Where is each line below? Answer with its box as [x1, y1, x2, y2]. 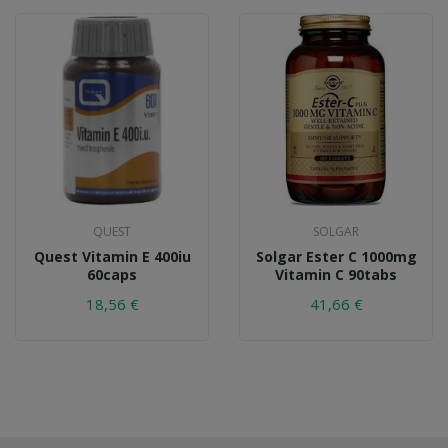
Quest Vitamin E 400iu [33, 246, 191, 266]
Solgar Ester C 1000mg [255, 246, 417, 266]
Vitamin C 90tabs [275, 264, 397, 284]
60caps [87, 264, 137, 284]
